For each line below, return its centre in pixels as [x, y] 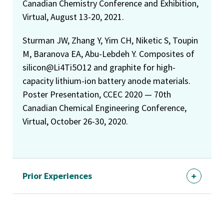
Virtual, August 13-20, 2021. [73, 16]
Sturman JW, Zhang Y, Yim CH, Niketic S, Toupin [110, 40]
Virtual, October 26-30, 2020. [75, 121]
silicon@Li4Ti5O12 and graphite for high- [99, 67]
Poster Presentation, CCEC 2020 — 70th [97, 94]
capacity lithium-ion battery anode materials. [106, 80]
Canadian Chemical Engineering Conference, [104, 107]
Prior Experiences [57, 175]
